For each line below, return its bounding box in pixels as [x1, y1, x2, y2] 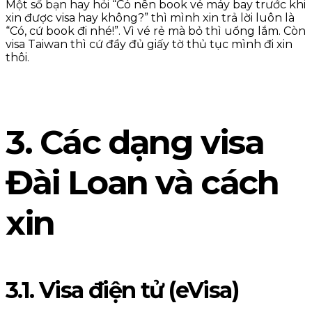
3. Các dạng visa [6, 122, 264, 163]
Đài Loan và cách [6, 162, 279, 203]
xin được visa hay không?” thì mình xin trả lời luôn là [6, 11, 295, 25]
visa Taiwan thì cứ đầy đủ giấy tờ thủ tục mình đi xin [6, 38, 292, 52]
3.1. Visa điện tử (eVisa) [6, 276, 238, 304]
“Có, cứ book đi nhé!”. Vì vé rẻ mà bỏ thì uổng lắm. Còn [6, 24, 306, 38]
